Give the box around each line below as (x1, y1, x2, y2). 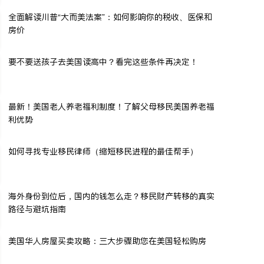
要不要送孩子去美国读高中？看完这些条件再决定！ (8, 55, 198, 68)
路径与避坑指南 (8, 203, 66, 215)
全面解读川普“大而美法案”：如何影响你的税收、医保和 (8, 11, 212, 23)
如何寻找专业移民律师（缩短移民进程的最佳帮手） (8, 145, 198, 157)
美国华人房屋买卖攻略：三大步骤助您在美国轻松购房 (8, 235, 206, 247)
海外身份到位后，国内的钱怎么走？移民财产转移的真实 (8, 190, 214, 202)
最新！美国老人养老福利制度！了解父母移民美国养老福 (8, 100, 214, 113)
